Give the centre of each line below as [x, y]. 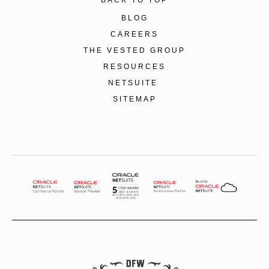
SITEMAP [134, 99]
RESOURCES [134, 66]
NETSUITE [134, 83]
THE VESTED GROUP [134, 50]
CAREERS [134, 34]
